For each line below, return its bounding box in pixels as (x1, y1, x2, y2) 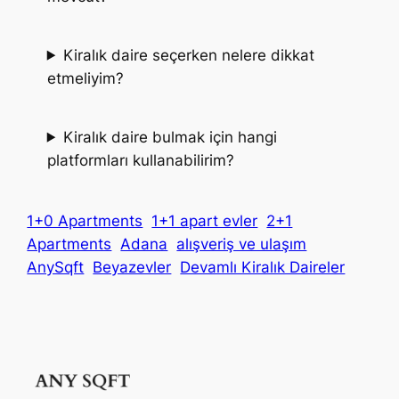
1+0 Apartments (27, 212, 143, 231)
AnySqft (27, 258, 85, 277)
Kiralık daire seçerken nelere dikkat (62, 45, 314, 64)
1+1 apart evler (151, 212, 258, 231)
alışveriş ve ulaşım (176, 235, 307, 254)
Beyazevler (93, 258, 172, 277)
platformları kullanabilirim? (46, 151, 234, 169)
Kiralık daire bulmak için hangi (62, 127, 277, 146)
